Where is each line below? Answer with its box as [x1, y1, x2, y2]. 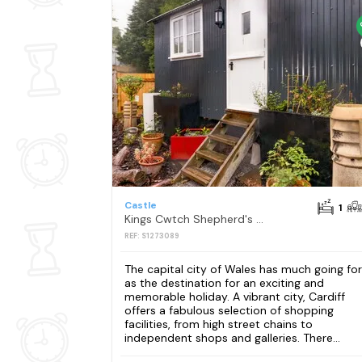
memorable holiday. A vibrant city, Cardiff [124, 288, 345, 304]
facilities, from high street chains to [124, 316, 313, 331]
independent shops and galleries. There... [124, 330, 340, 345]
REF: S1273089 [124, 231, 179, 242]
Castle [124, 199, 157, 213]
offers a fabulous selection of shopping [124, 302, 334, 318]
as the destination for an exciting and [124, 275, 324, 290]
